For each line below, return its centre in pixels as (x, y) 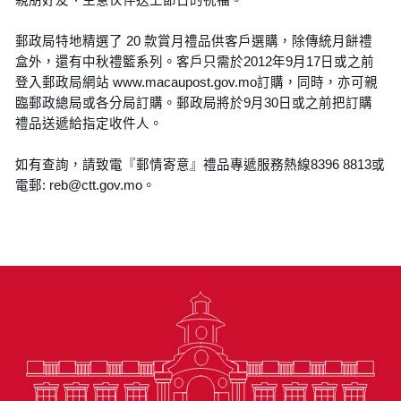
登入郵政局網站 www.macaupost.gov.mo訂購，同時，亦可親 (197, 82)
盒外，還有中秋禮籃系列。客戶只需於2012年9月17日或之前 (195, 61)
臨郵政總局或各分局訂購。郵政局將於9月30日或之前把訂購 (194, 102)
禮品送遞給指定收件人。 (90, 123)
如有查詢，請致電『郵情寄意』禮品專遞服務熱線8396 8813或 (200, 164)
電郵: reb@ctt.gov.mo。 (86, 185)
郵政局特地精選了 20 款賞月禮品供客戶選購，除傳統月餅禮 (194, 41)
